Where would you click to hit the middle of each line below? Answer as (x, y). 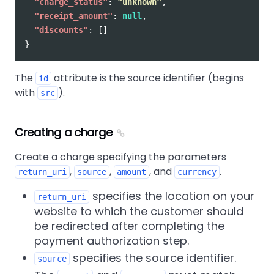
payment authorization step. (112, 240)
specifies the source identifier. (153, 257)
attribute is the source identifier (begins (148, 78)
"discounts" (61, 30)
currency (197, 172)
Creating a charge (64, 132)
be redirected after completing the (129, 226)
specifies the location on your (172, 196)
